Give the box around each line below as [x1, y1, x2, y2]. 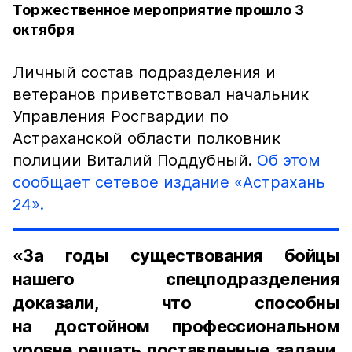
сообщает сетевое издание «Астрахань [13, 173, 325, 192]
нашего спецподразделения [13, 269, 339, 289]
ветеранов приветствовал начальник [13, 85, 309, 104]
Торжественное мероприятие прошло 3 [13, 2, 304, 18]
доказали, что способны [13, 292, 339, 313]
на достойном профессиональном [13, 316, 339, 336]
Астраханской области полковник [13, 129, 280, 148]
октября [13, 21, 75, 38]
